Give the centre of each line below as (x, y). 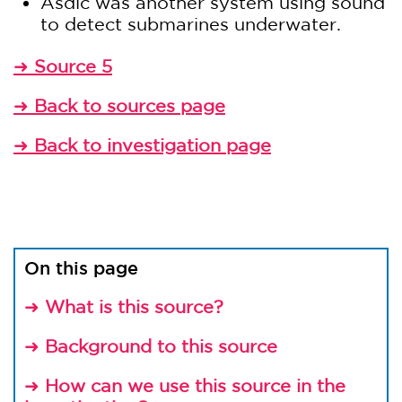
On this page (81, 268)
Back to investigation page (153, 145)
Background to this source (161, 346)
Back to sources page (130, 105)
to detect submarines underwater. (191, 24)
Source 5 (73, 66)
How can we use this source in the (195, 385)
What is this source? (134, 306)
